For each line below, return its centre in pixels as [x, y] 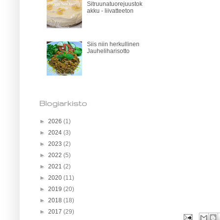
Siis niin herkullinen [113, 44]
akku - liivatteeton [110, 11]
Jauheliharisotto [108, 51]
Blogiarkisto [63, 103]
